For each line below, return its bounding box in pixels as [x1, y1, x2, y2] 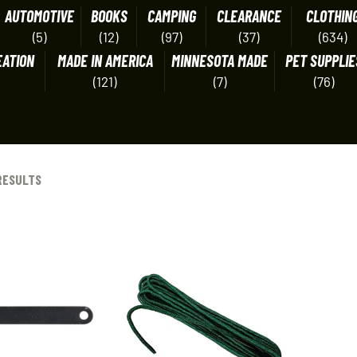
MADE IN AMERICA [57, 51, 153, 70]
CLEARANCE [216, 6, 281, 25]
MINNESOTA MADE [171, 51, 268, 70]
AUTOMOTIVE [4, 6, 74, 25]
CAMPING [147, 6, 196, 25]
